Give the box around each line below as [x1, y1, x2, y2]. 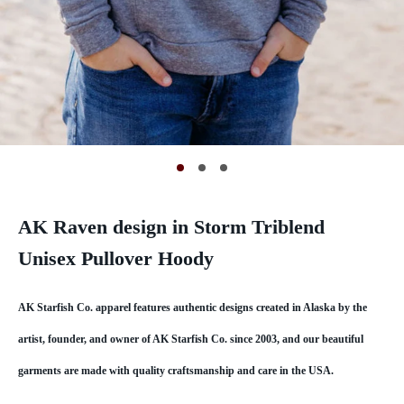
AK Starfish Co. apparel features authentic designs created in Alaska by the [18, 300, 367, 314]
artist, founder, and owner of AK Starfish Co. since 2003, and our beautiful [18, 332, 363, 345]
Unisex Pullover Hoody [18, 246, 219, 270]
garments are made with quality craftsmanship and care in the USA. [18, 363, 334, 377]
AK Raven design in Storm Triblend [18, 215, 325, 238]
